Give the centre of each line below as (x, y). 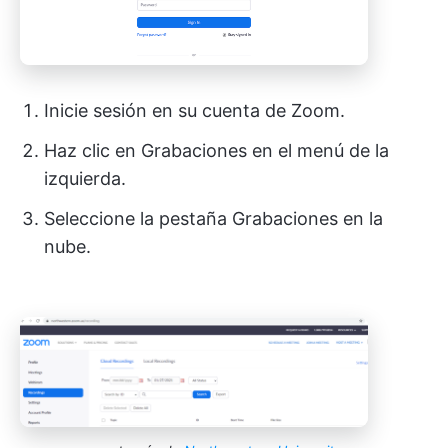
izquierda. (85, 178)
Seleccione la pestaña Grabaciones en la (213, 218)
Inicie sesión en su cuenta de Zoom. (194, 110)
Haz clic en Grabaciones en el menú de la (216, 150)
